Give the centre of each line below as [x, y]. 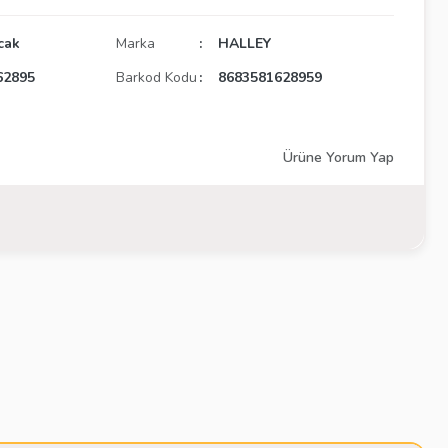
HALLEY [245, 43]
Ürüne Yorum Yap [338, 157]
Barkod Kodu [156, 77]
